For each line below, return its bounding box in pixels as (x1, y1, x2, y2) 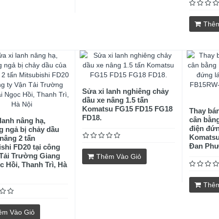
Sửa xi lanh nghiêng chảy (82, 87, 169, 95)
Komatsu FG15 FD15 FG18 (82, 105, 173, 113)
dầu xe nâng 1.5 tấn (82, 96, 149, 104)
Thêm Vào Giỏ (96, 153, 142, 160)
